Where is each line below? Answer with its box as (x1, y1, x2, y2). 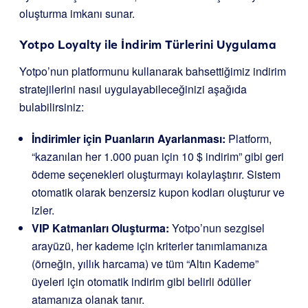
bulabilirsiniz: (19, 99, 84, 115)
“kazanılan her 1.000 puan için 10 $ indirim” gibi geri (32, 148, 284, 165)
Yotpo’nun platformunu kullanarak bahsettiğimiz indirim (19, 63, 286, 80)
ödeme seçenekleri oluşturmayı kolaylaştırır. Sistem (32, 166, 280, 183)
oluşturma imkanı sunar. (19, 5, 135, 22)
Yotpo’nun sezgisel (169, 220, 265, 236)
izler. (32, 202, 54, 219)
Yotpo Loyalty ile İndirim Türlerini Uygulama (19, 37, 276, 52)
